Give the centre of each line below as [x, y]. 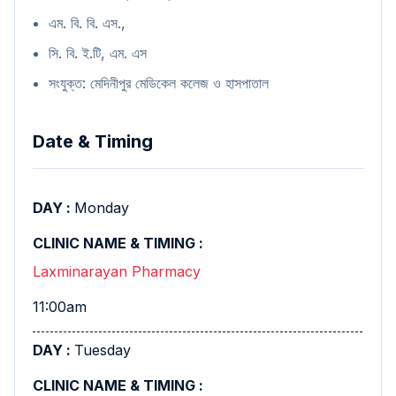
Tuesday [103, 350]
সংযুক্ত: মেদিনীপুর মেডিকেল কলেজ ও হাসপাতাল [161, 83]
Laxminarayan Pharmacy [117, 271]
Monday [102, 208]
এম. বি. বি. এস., [89, 23]
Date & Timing [93, 141]
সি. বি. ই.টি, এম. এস [100, 53]
